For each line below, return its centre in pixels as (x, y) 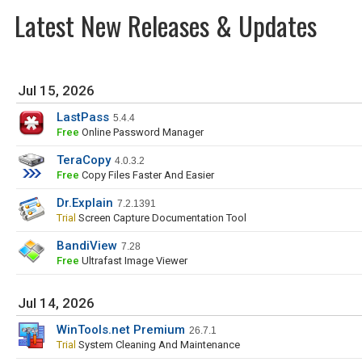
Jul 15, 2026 (56, 90)
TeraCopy (84, 160)
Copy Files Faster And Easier (147, 175)
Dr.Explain (85, 203)
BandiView (87, 246)
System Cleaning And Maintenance (158, 345)
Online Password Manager (141, 132)
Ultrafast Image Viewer (133, 261)
